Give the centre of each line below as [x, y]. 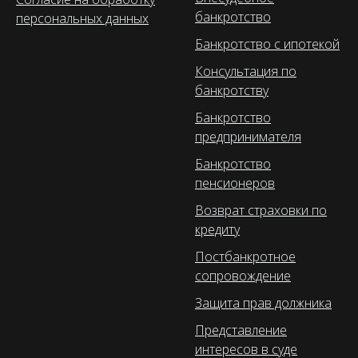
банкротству [232, 90]
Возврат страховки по [261, 210]
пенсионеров [235, 183]
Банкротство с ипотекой [267, 44]
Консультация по [246, 71]
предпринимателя [248, 136]
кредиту [217, 229]
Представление [241, 330]
